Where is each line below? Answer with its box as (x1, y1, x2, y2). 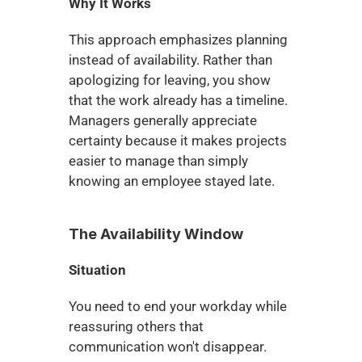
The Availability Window (68, 225, 243, 242)
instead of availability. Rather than (68, 52, 272, 68)
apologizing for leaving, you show (68, 72, 271, 88)
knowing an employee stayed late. (68, 173, 275, 189)
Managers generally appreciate (68, 112, 257, 128)
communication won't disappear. (68, 339, 267, 355)
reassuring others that (68, 318, 204, 335)
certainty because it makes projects (68, 133, 287, 149)
